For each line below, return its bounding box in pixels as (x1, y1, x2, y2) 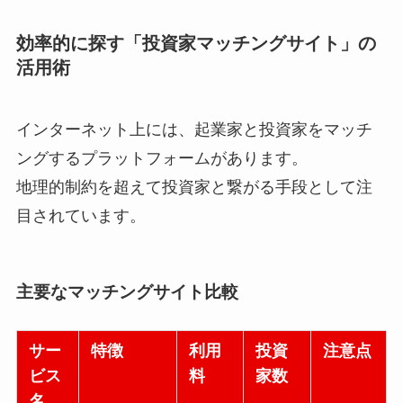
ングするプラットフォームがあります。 (15, 148, 308, 167)
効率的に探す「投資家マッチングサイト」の (15, 32, 376, 53)
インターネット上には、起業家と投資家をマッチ (15, 120, 372, 139)
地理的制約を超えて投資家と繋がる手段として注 (15, 177, 372, 196)
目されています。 (15, 206, 146, 225)
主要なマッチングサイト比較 (15, 282, 238, 302)
